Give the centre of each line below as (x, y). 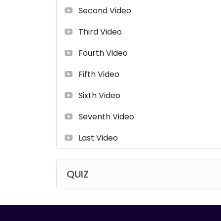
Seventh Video (106, 116)
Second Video (105, 10)
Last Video (98, 138)
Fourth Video (103, 53)
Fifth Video (99, 74)
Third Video (100, 32)
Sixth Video (99, 95)
